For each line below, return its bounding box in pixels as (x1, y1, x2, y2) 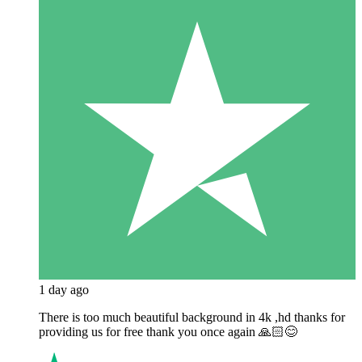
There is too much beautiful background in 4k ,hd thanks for (39, 309, 345, 324)
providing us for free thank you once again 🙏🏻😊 (39, 324, 297, 339)
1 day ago (39, 282, 89, 297)
